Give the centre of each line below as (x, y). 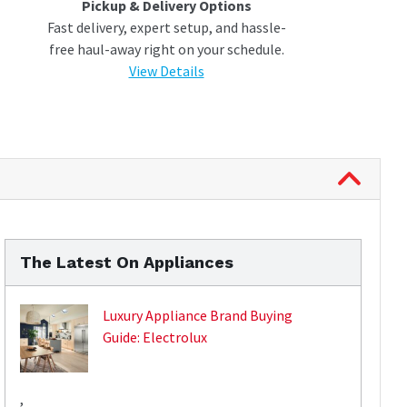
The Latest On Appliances (126, 263)
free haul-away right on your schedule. (166, 50)
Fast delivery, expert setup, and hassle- (166, 28)
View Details (166, 71)
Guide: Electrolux (154, 338)
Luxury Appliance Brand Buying (197, 316)
